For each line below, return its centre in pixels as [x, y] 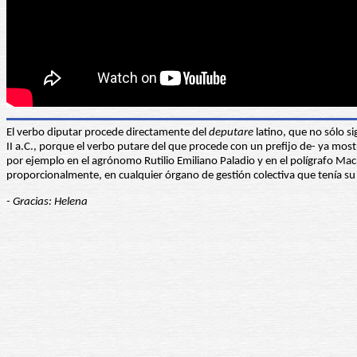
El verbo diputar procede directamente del [108, 133]
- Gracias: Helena [47, 202]
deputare [231, 133]
